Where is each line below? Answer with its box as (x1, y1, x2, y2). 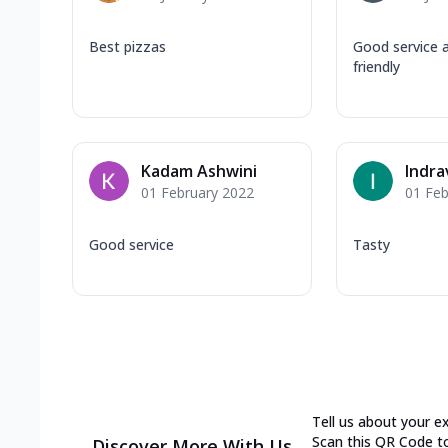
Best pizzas (89, 36, 166, 56)
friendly (353, 56, 400, 76)
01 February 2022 (141, 182, 254, 202)
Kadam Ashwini (141, 159, 257, 182)
